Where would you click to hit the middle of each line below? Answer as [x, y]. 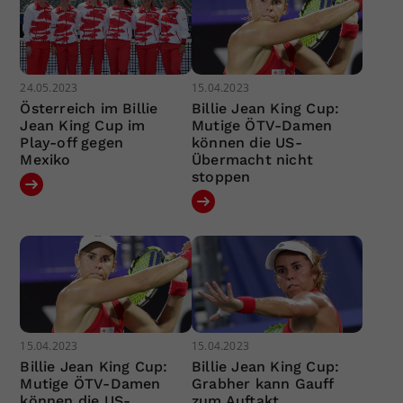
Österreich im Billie [89, 109]
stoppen [221, 177]
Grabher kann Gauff [262, 383]
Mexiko [45, 160]
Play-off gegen [72, 143]
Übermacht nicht [252, 160]
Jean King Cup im [83, 126]
